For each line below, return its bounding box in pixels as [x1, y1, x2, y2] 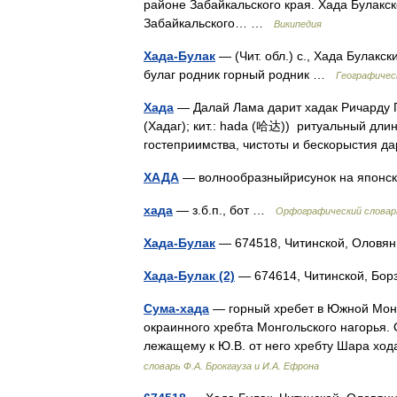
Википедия [274, 19, 322, 29]
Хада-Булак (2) [144, 269, 235, 283]
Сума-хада [144, 301, 209, 315]
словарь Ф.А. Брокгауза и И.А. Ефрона [144, 361, 319, 371]
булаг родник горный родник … [144, 67, 336, 82]
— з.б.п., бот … [173, 203, 276, 217]
